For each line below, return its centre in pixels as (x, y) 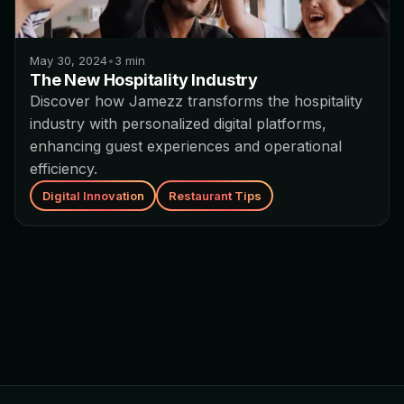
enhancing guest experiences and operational (186, 146)
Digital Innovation (93, 195)
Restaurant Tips (215, 195)
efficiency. (64, 169)
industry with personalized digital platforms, (178, 124)
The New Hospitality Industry (144, 80)
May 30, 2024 (69, 60)
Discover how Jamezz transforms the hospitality (196, 101)
